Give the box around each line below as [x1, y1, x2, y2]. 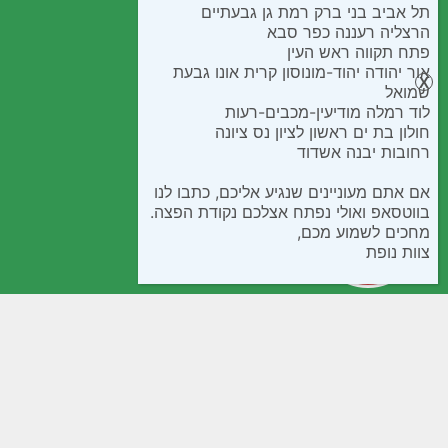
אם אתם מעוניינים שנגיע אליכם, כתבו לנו [154, 181, 430, 202]
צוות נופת [366, 241, 430, 262]
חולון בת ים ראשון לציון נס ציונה [215, 121, 430, 142]
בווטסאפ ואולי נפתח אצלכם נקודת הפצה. [150, 201, 430, 222]
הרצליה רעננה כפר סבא [267, 21, 430, 42]
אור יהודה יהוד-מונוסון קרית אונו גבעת [173, 61, 430, 82]
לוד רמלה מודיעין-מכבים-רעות [225, 101, 430, 122]
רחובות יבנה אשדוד [297, 141, 430, 162]
